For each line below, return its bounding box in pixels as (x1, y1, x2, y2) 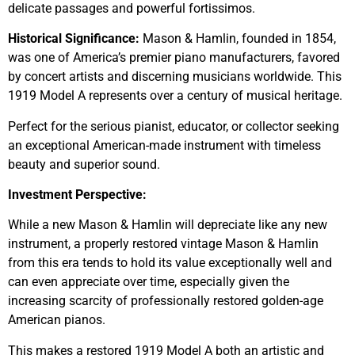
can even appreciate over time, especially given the (8, 274, 289, 290)
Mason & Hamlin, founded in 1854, (139, 31, 336, 47)
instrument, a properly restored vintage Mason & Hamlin (8, 236, 319, 252)
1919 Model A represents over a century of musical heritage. (8, 88, 342, 104)
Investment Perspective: (8, 187, 147, 203)
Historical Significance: (8, 31, 139, 47)
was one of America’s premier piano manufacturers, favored (8, 50, 340, 66)
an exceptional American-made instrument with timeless (8, 137, 321, 153)
